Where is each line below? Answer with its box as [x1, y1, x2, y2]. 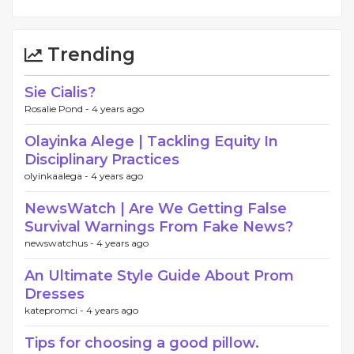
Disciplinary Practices [24, 151, 179, 169]
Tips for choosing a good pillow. [24, 334, 259, 352]
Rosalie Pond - [24, 103, 92, 115]
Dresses [24, 285, 85, 303]
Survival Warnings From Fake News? [24, 218, 293, 236]
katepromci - [24, 304, 86, 317]
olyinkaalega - [24, 170, 91, 183]
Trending [43, 43, 135, 66]
